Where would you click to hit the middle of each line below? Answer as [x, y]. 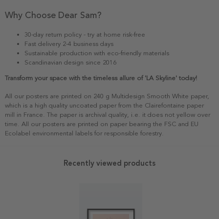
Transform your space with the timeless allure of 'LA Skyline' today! [101, 78]
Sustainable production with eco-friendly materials [97, 54]
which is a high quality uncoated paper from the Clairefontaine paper [104, 106]
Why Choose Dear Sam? [53, 15]
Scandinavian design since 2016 [70, 63]
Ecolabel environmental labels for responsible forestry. [84, 134]
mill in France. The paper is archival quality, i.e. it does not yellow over [108, 115]
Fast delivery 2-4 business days [69, 44]
